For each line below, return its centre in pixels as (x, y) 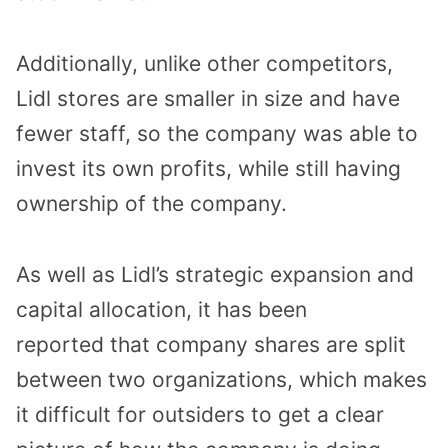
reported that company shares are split (211, 344)
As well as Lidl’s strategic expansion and (215, 274)
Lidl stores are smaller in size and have (208, 99)
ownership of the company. (151, 204)
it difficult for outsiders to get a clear (200, 414)
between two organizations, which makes (221, 379)
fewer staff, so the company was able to (217, 134)
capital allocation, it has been (161, 309)
